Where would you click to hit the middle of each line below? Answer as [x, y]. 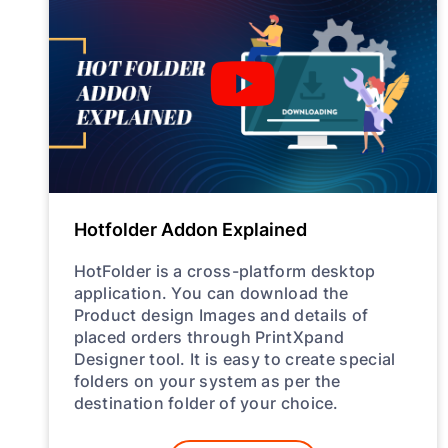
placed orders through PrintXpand [209, 336]
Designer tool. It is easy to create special [234, 358]
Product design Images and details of [221, 314]
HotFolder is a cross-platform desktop [224, 270]
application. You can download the [211, 292]
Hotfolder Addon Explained [190, 228]
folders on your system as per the [207, 380]
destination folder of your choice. [206, 402]
